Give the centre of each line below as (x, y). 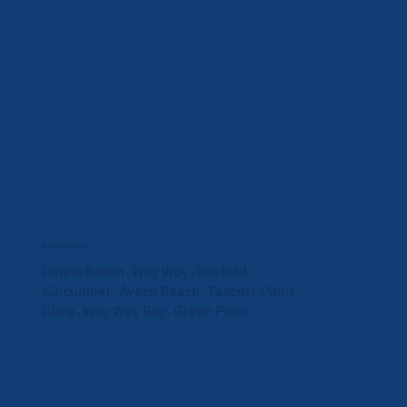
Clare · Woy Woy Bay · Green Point (145, 311)
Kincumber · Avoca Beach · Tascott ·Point (168, 291)
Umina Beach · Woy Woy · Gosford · (146, 271)
